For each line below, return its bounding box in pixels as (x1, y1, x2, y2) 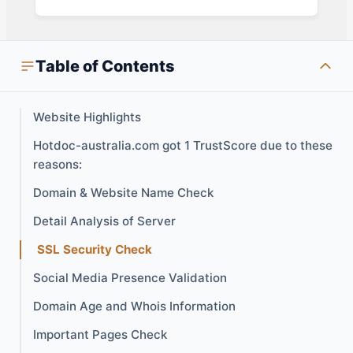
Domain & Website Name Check (33, 185, 214, 201)
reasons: (33, 157, 82, 173)
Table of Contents (35, 57, 175, 76)
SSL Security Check (37, 242, 152, 258)
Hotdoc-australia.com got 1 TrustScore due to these (33, 138, 333, 154)
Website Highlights (33, 110, 141, 125)
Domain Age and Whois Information (33, 299, 236, 314)
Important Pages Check (33, 327, 167, 343)
